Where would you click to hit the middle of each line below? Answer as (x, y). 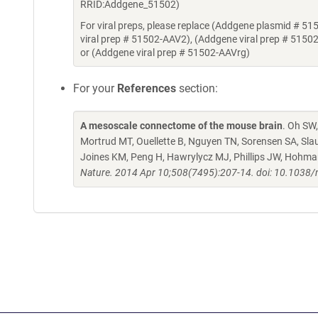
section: (197, 88)
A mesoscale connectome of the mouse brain (181, 126)
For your (95, 88)
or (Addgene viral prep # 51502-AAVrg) (165, 53)
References (147, 88)
